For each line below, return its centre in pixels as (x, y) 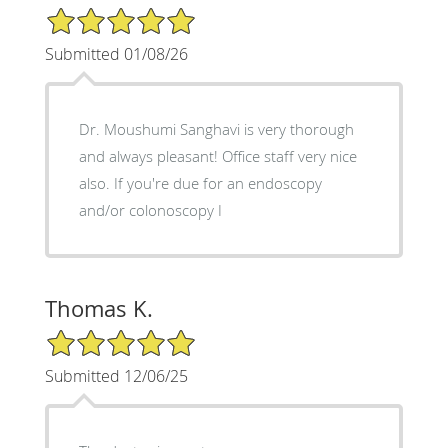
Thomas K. (98, 308)
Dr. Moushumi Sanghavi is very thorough (216, 128)
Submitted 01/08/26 (116, 53)
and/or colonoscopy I (150, 209)
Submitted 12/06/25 (116, 375)
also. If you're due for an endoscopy (200, 182)
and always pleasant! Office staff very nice (150, 155)
